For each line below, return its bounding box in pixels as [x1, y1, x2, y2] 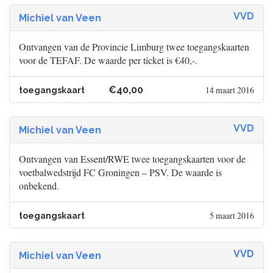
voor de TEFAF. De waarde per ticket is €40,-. [19, 54, 197, 67]
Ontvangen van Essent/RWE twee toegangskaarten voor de [19, 152, 246, 166]
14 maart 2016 [205, 84, 254, 96]
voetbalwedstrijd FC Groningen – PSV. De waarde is [19, 166, 222, 179]
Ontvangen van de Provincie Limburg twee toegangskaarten [19, 40, 249, 54]
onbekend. [19, 179, 59, 193]
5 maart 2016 [209, 210, 254, 222]
